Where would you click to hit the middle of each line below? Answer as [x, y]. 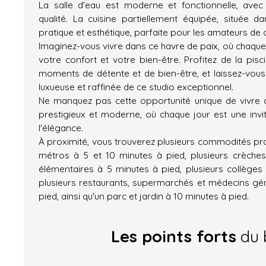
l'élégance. [61, 127]
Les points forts [173, 236]
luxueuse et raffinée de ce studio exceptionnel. [136, 86]
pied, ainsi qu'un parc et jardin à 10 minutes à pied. [144, 196]
